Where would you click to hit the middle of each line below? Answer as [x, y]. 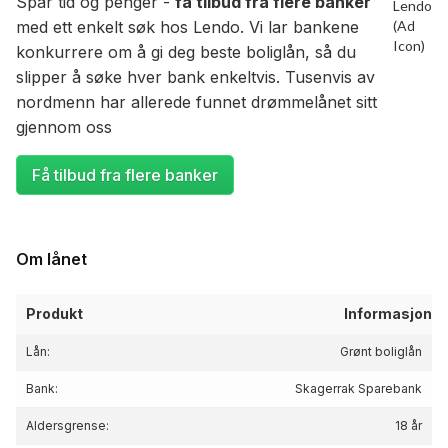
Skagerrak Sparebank [358, 389]
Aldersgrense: [67, 426]
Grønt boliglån [381, 352]
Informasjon [388, 314]
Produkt [54, 314]
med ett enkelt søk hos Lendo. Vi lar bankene [187, 27]
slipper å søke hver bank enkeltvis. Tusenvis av [195, 77]
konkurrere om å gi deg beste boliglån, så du [186, 52]
